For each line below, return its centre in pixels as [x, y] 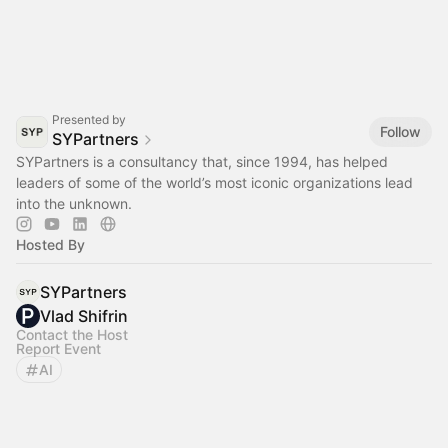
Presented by [89, 119]
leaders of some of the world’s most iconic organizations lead [214, 182]
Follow [400, 131]
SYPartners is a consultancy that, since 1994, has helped [202, 161]
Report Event [58, 348]
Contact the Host [72, 334]
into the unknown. [74, 203]
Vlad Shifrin [84, 316]
